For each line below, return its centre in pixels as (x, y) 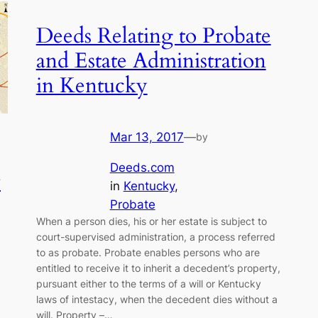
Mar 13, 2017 (147, 137)
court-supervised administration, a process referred (155, 236)
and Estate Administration (151, 61)
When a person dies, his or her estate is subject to (151, 221)
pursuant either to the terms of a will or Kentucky (148, 283)
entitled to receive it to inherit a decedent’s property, (158, 268)
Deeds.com (142, 167)
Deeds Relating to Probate (153, 36)
